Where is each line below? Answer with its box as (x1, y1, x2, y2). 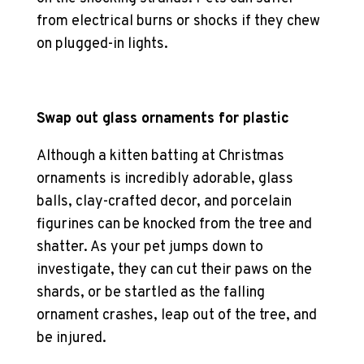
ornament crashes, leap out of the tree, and (36, 306, 317, 325)
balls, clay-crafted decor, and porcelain (36, 193, 292, 211)
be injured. (36, 329, 106, 348)
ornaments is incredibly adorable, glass (36, 170, 293, 188)
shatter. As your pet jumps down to (36, 238, 263, 257)
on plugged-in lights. (36, 35, 171, 54)
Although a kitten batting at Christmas (36, 147, 284, 166)
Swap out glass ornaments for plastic (36, 110, 289, 128)
